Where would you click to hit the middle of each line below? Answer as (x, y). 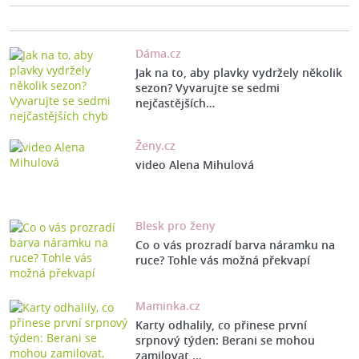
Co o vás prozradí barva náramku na (235, 245)
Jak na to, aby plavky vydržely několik (238, 73)
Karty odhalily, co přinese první (221, 325)
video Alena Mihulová (194, 165)
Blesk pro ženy (175, 226)
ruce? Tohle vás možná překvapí (222, 260)
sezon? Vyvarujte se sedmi (207, 88)
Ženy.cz (155, 146)
